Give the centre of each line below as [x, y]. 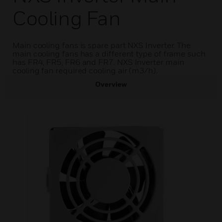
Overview [111, 84]
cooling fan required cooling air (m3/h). [85, 70]
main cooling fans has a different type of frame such [109, 54]
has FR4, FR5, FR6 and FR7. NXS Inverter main [98, 62]
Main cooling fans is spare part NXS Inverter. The [102, 45]
